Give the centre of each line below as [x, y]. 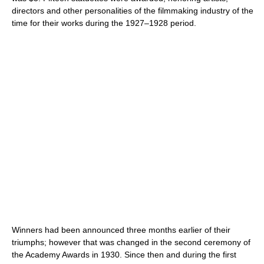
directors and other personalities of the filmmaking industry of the [133, 11]
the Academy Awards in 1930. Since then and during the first [124, 255]
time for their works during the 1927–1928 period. [104, 23]
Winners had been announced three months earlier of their [121, 230]
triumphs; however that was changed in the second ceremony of [131, 242]
